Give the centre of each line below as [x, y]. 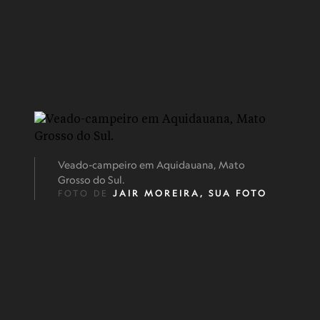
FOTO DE [85, 193]
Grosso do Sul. [91, 180]
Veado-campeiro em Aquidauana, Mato [151, 165]
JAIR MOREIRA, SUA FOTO [190, 193]
